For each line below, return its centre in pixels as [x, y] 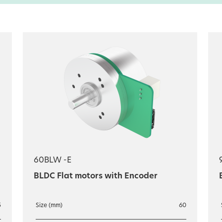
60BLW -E [53, 161]
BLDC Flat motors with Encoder [96, 176]
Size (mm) [49, 206]
